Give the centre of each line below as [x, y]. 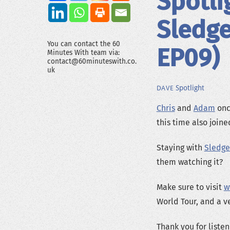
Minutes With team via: [83, 53]
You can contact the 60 [84, 44]
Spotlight [190, 88]
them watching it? [189, 162]
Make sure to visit [190, 187]
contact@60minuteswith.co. [92, 62]
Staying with [180, 148]
